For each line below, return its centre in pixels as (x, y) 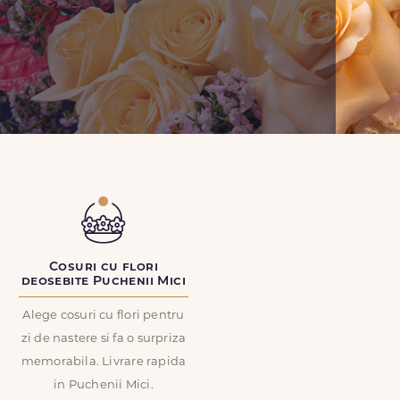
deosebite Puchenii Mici (104, 282)
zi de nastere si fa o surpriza (104, 339)
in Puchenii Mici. (104, 385)
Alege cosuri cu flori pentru (104, 316)
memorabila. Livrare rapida (104, 362)
